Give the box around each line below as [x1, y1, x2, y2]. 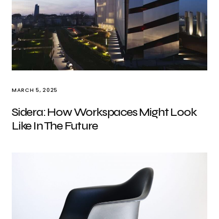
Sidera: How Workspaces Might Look [12, 105, 197, 119]
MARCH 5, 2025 [12, 86, 58, 94]
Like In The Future [12, 119, 98, 133]
